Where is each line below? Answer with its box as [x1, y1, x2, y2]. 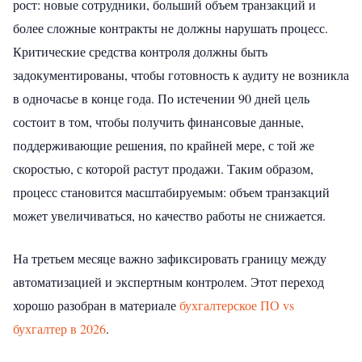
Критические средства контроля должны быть [13, 42, 267, 60]
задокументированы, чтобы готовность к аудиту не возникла [13, 65, 349, 83]
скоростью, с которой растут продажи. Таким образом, [13, 159, 314, 177]
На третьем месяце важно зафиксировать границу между [13, 249, 326, 267]
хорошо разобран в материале [13, 296, 179, 314]
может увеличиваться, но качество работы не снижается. [13, 206, 326, 224]
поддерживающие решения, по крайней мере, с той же [13, 136, 314, 154]
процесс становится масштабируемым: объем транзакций [13, 183, 330, 200]
